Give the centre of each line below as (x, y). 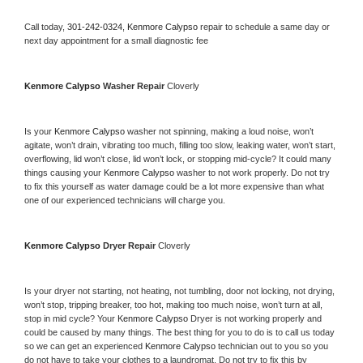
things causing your (64, 172)
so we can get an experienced (85, 346)
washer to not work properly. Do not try (253, 172)
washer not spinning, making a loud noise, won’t (220, 131)
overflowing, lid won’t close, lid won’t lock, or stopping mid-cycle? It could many (178, 158)
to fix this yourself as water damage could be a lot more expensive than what (174, 186)
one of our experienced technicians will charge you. (125, 200)
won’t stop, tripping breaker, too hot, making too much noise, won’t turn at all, (173, 304)
